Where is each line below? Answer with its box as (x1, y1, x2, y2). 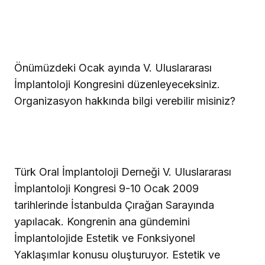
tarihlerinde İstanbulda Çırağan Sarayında (14, 199, 214, 212)
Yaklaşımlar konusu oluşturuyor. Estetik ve (14, 248, 220, 261)
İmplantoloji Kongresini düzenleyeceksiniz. (14, 78, 220, 91)
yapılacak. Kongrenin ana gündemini (14, 215, 190, 228)
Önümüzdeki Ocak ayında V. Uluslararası (14, 62, 212, 75)
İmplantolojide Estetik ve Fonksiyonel (14, 232, 195, 245)
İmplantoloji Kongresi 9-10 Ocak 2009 (14, 182, 199, 195)
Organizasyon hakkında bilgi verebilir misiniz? (14, 95, 235, 108)
